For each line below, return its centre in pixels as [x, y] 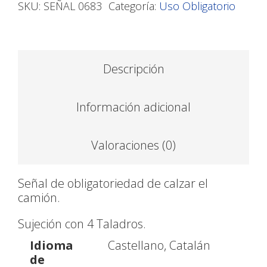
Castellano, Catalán [159, 245]
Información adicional [133, 107]
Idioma [52, 245]
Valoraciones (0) [133, 145]
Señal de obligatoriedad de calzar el [113, 183]
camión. [39, 198]
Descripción [133, 69]
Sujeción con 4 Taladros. [82, 224]
